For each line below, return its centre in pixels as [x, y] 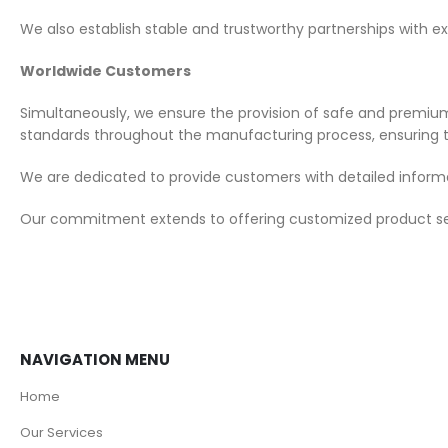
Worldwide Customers [105, 71]
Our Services [61, 433]
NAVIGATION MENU [95, 360]
